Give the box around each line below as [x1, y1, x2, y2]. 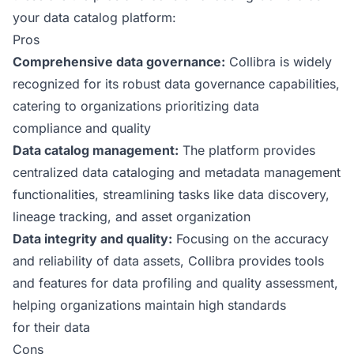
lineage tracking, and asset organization [13, 209, 250, 224]
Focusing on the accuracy [172, 231, 329, 247]
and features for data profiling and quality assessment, [13, 275, 338, 291]
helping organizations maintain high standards [13, 297, 286, 313]
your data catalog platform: [13, 9, 180, 25]
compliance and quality [13, 120, 151, 136]
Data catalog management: [13, 142, 179, 158]
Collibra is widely [225, 54, 332, 70]
